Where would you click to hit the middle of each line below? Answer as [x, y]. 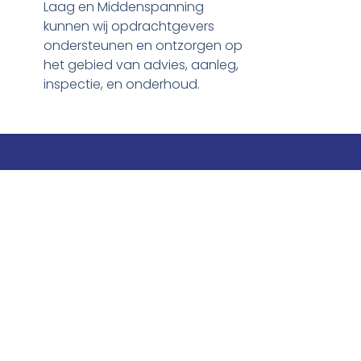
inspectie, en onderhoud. [121, 84]
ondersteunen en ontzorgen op [143, 45]
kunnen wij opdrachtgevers [129, 26]
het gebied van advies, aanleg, [141, 64]
